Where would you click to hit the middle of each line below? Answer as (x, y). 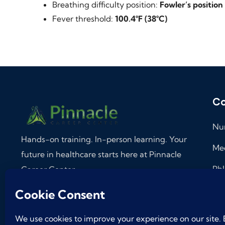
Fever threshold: (84, 19)
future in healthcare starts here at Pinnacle (101, 154)
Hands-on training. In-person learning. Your (104, 139)
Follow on (39, 197)
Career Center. (49, 169)
